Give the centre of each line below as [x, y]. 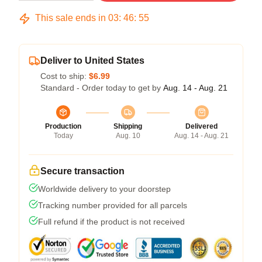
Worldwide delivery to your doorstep [104, 189]
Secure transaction [82, 171]
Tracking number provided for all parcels [113, 205]
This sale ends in [70, 18]
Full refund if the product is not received [111, 222]
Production [63, 126]
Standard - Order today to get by [102, 88]
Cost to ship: [65, 76]
